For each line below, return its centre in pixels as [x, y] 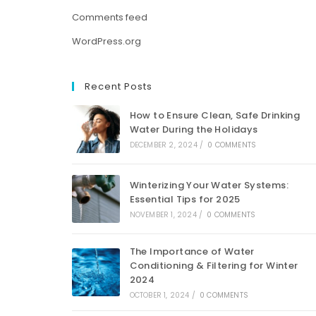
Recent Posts [118, 86]
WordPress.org [106, 41]
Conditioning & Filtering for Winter [214, 266]
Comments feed [109, 17]
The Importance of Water [192, 251]
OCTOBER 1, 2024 [159, 295]
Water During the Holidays [194, 129]
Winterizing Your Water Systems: [209, 185]
